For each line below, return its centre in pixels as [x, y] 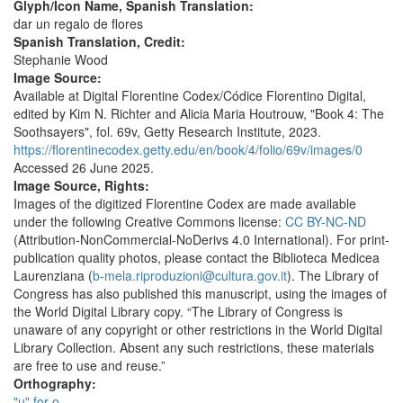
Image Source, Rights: [83, 186]
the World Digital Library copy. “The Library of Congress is [178, 312]
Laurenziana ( [53, 276]
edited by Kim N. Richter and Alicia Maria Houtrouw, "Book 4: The [199, 114]
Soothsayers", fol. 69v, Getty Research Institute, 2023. [167, 132]
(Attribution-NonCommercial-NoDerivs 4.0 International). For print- [201, 240]
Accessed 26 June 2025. [84, 168]
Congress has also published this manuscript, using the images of [200, 294]
